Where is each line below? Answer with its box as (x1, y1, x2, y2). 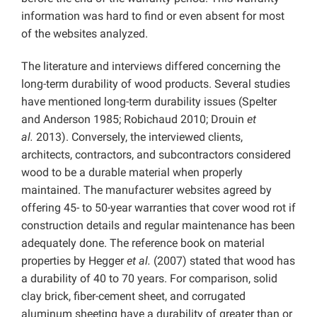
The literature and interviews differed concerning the (21, 59, 280, 73)
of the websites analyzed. (21, 26, 148, 40)
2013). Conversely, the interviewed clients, (36, 129, 243, 144)
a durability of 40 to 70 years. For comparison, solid (21, 271, 277, 285)
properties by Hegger (21, 253, 127, 267)
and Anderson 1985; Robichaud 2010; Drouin (21, 112, 247, 126)
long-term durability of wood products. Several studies (21, 76, 290, 91)
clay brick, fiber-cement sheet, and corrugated (21, 289, 246, 303)
